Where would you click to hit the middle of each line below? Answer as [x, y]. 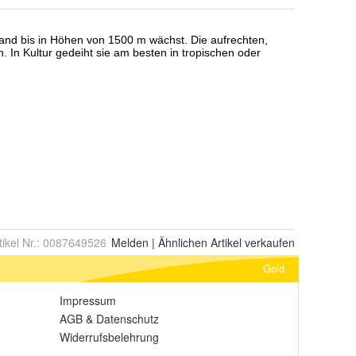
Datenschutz [128, 319]
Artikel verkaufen [251, 242]
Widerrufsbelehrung [109, 337]
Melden [130, 242]
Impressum [88, 300]
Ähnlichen [183, 242]
